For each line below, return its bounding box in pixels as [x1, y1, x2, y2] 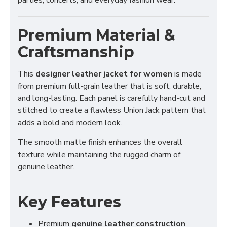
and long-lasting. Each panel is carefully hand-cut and [18, 93, 205, 104]
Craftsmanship [18, 43, 134, 61]
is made [172, 68, 202, 80]
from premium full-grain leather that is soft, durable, [18, 81, 201, 92]
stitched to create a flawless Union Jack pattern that [18, 105, 206, 116]
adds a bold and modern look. [18, 117, 122, 128]
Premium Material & [18, 26, 175, 45]
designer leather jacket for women [35, 68, 172, 80]
